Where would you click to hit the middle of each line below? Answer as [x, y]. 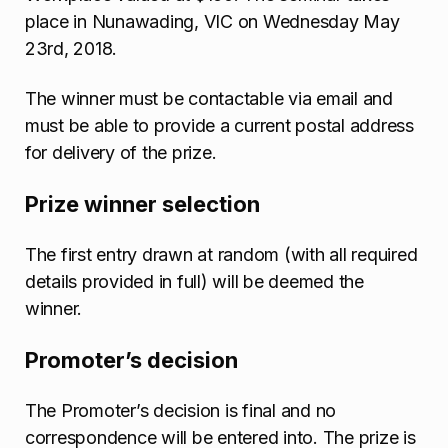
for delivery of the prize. [121, 153]
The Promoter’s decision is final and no [181, 411]
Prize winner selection [142, 203]
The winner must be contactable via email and [209, 99]
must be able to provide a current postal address [219, 126]
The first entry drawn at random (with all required [221, 255]
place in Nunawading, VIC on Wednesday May [212, 22]
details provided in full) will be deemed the [194, 282]
